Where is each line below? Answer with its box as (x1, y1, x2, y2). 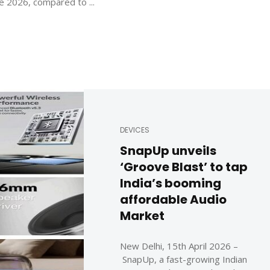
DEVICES (120, 124, 149, 135)
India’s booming (120, 174, 221, 192)
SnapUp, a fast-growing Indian (120, 253, 247, 265)
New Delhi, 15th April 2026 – (120, 239, 238, 252)
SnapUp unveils (120, 142, 216, 159)
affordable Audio (120, 190, 227, 208)
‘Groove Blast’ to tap (120, 158, 248, 175)
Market (120, 207, 165, 224)
